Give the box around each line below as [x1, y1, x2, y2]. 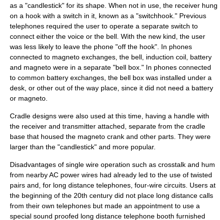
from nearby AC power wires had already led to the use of [10, 171, 191, 179]
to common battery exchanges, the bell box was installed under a [10, 74, 212, 82]
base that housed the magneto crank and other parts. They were [10, 133, 211, 140]
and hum [186, 161, 215, 168]
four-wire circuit [135, 181, 182, 189]
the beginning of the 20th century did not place [10, 192, 156, 199]
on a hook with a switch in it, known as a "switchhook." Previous [10, 12, 206, 20]
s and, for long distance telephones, [22, 181, 135, 189]
